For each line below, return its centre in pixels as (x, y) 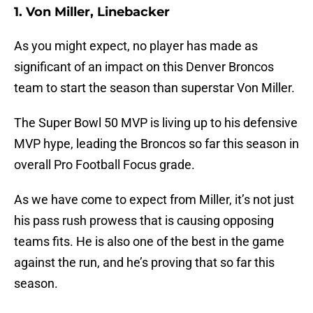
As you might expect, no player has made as (136, 46)
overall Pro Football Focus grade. (104, 165)
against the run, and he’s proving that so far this (144, 263)
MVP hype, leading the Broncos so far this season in (156, 144)
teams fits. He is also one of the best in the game (149, 242)
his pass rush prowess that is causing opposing (144, 221)
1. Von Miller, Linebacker (92, 12)
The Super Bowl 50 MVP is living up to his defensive (156, 123)
